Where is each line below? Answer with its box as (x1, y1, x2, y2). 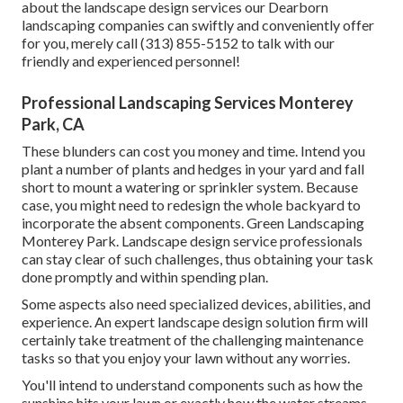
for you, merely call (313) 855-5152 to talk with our (22, 34, 335, 52)
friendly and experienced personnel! (22, 52, 240, 70)
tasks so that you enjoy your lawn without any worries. (22, 349, 350, 367)
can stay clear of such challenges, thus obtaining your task (22, 250, 373, 268)
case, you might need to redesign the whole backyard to (22, 196, 361, 214)
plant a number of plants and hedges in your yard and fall (22, 160, 364, 178)
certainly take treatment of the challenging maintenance (22, 331, 363, 349)
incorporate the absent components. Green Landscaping (22, 214, 364, 232)
